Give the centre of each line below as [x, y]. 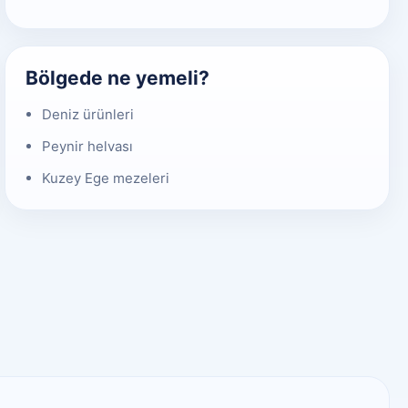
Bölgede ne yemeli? [118, 77]
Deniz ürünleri [88, 114]
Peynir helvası [88, 146]
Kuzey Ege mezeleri [106, 178]
